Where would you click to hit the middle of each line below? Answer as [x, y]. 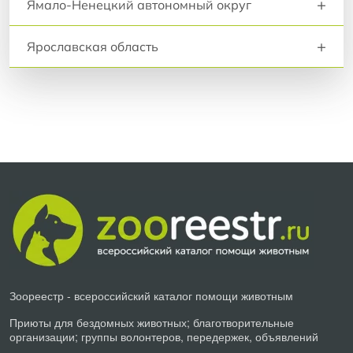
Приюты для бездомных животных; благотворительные [152, 322]
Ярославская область [93, 46]
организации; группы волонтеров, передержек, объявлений [164, 336]
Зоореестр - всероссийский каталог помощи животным [151, 295]
